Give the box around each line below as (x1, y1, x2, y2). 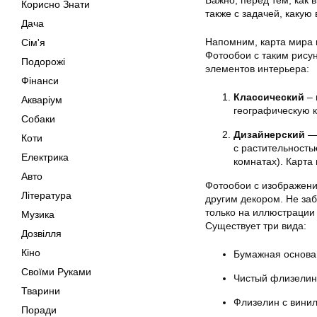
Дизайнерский (234, 129, 305, 140)
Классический (234, 91, 304, 103)
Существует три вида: (205, 220, 306, 231)
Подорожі (21, 56, 65, 67)
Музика (21, 209, 54, 220)
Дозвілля (21, 228, 62, 239)
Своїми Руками (21, 266, 91, 277)
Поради (21, 304, 57, 316)
